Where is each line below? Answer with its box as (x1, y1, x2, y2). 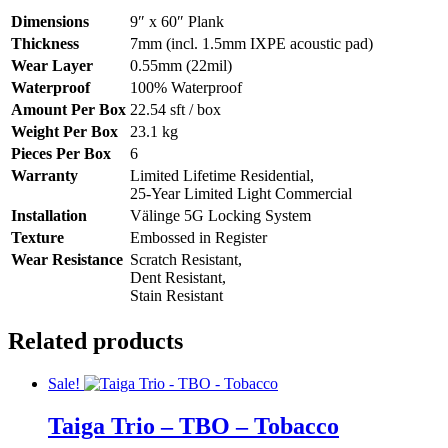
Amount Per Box (11, 101, 126, 119)
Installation (11, 207, 87, 225)
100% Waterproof (130, 79, 242, 97)
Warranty (11, 167, 78, 185)
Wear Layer (11, 57, 93, 75)
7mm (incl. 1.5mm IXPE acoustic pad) (130, 35, 373, 53)
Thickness (11, 35, 79, 53)
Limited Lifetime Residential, (130, 167, 314, 185)
